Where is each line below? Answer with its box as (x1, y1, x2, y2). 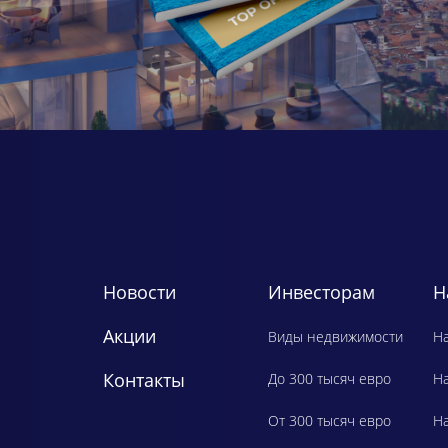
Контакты (103, 367, 185, 392)
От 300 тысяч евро (268, 410, 391, 430)
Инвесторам (268, 279, 375, 304)
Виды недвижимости (268, 326, 403, 346)
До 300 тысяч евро (268, 368, 391, 388)
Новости (103, 279, 176, 304)
